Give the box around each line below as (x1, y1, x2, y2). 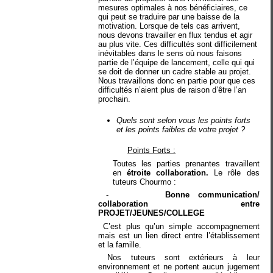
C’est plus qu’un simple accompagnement (98, 221, 260, 231)
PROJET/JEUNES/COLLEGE (98, 208, 205, 218)
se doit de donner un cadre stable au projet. (98, 67, 252, 76)
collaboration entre (98, 199, 260, 208)
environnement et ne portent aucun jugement (98, 262, 260, 271)
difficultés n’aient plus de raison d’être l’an (98, 85, 247, 94)
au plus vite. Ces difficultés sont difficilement (98, 40, 258, 49)
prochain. (98, 94, 131, 104)
